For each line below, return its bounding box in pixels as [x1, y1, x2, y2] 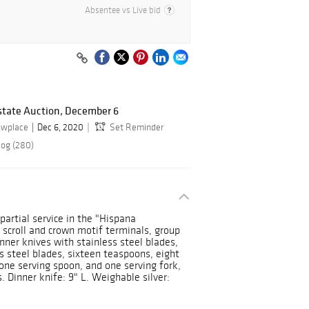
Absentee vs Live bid [85, 5, 161, 16]
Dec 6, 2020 [37, 121, 83, 134]
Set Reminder [110, 121, 163, 134]
